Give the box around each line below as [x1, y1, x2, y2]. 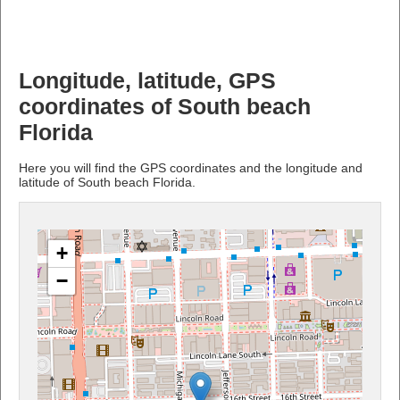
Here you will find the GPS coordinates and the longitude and [19, 160, 362, 175]
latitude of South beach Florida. [19, 174, 196, 189]
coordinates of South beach [19, 94, 311, 119]
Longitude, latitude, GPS [19, 68, 276, 93]
